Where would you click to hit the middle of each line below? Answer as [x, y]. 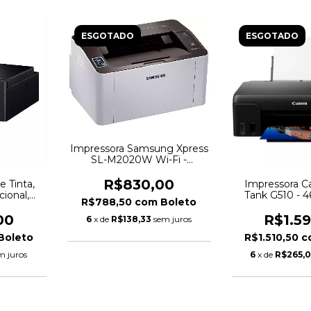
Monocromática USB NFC [139, 170]
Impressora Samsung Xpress [139, 148]
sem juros [173, 219]
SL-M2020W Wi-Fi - [139, 159]
